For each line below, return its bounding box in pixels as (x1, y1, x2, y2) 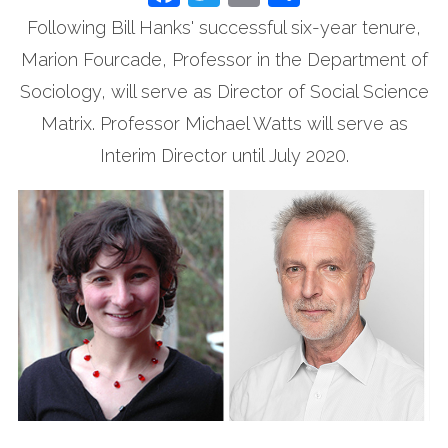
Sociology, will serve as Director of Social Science (19, 80, 429, 102)
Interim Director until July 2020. (99, 144, 349, 166)
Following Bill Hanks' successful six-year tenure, (27, 16, 421, 38)
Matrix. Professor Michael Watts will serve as (40, 112, 408, 134)
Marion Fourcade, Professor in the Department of (20, 48, 428, 70)
